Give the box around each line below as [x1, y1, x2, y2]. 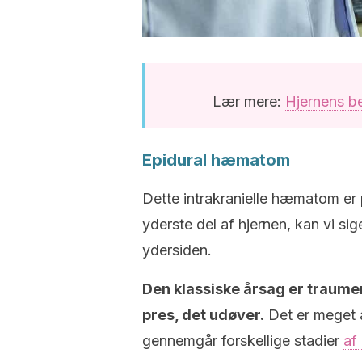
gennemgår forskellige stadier [142, 332, 343, 349]
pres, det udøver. [142, 306, 264, 323]
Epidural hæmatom [142, 150, 290, 170]
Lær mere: [212, 93, 285, 110]
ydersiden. [142, 242, 212, 259]
